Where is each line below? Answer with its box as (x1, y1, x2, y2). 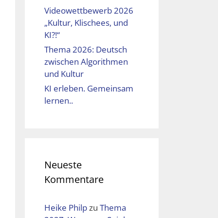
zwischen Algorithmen (44, 56, 128, 68)
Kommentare (44, 173, 104, 186)
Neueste (44, 158, 82, 172)
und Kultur (44, 68, 84, 80)
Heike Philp (44, 202, 87, 214)
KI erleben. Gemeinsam (44, 83, 133, 94)
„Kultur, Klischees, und (44, 17, 128, 29)
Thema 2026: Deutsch (44, 44, 127, 55)
